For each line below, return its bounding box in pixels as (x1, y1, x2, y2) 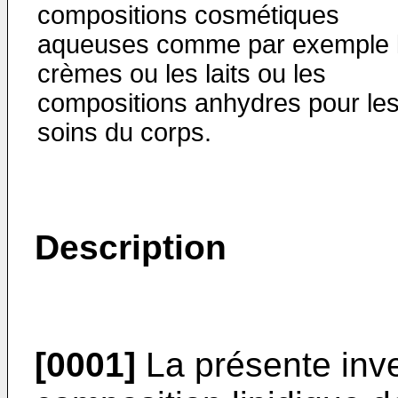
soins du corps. (37, 118, 211, 147)
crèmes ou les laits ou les (37, 60, 326, 88)
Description (35, 228, 227, 267)
